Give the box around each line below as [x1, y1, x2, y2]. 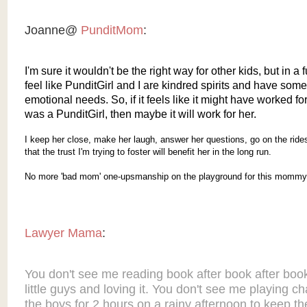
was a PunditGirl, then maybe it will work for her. [24, 108, 256, 121]
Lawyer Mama [24, 226, 102, 241]
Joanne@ [24, 23, 81, 38]
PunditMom [80, 23, 143, 38]
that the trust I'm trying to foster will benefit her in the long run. [24, 147, 271, 158]
